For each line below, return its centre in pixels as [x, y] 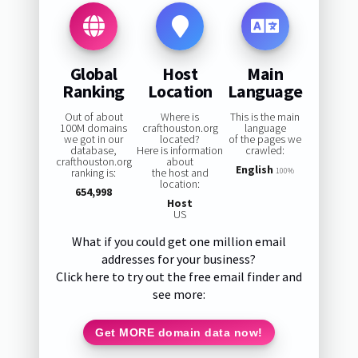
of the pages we [265, 139]
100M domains [94, 128]
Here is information [180, 151]
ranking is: [94, 173]
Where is [180, 117]
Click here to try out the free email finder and [179, 277]
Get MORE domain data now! [179, 332]
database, [94, 151]
